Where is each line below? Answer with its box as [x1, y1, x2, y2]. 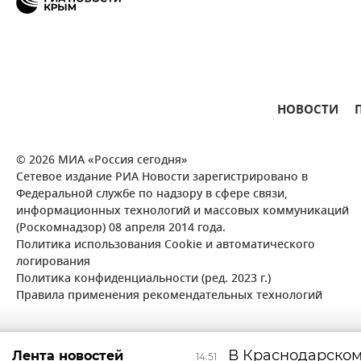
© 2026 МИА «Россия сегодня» [16, 151, 188, 170]
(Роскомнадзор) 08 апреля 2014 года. [16, 218, 226, 238]
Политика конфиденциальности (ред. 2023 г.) [16, 269, 271, 288]
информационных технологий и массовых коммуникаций [16, 201, 349, 221]
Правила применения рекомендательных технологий [16, 286, 322, 305]
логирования [16, 252, 90, 272]
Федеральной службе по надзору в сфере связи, [16, 185, 288, 204]
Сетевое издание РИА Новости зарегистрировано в [16, 168, 308, 187]
